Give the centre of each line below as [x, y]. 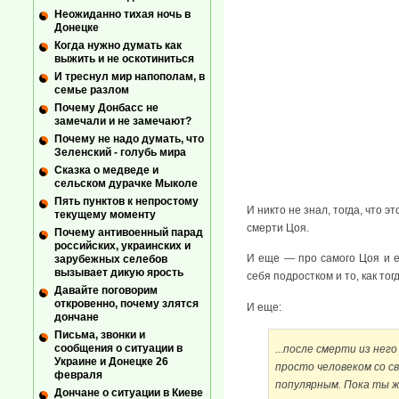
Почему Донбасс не [106, 108]
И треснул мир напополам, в [130, 76]
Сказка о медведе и [106, 171]
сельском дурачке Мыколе [126, 184]
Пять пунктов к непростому [126, 202]
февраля [78, 375]
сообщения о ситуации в [118, 349]
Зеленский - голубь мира [120, 153]
